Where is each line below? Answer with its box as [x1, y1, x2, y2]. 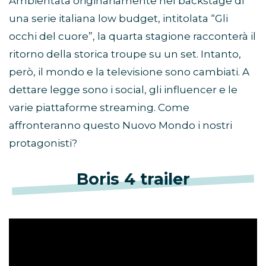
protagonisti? [9, 137, 77, 150]
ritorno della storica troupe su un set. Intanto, [9, 48, 241, 61]
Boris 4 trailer [76, 169, 190, 189]
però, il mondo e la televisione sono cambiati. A [9, 66, 249, 78]
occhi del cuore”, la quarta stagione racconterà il [9, 30, 256, 43]
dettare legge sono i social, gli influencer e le [9, 84, 237, 96]
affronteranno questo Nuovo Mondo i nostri [9, 119, 232, 132]
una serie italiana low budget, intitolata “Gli [9, 12, 228, 25]
